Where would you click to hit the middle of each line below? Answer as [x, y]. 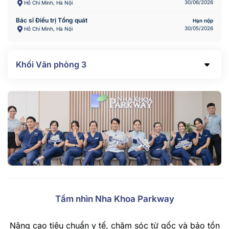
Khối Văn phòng [49, 64]
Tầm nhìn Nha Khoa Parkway [114, 199]
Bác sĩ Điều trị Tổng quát [52, 20]
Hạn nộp [203, 20]
